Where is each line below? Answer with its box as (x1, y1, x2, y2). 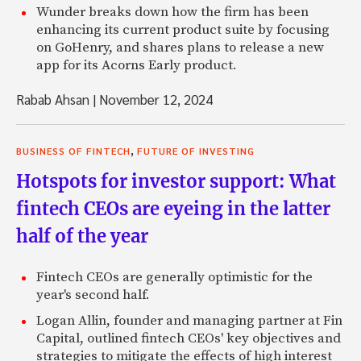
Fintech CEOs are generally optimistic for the (36, 268, 313, 286)
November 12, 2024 (96, 89, 213, 108)
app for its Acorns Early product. (36, 56, 237, 74)
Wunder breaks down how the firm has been (36, 2, 309, 21)
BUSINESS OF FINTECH (16, 143, 131, 157)
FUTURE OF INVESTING (137, 143, 255, 157)
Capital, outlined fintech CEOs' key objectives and (36, 329, 341, 347)
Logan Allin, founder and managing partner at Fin (36, 311, 342, 330)
